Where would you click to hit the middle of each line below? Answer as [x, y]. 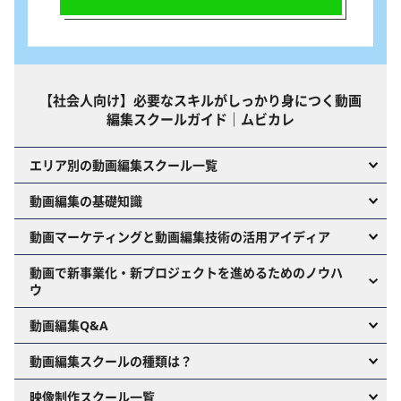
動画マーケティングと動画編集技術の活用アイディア [179, 236]
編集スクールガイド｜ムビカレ [200, 119]
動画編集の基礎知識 [85, 200]
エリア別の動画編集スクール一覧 [123, 165]
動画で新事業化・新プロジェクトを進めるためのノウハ [186, 272]
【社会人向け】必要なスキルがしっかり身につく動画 [200, 100]
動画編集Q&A [68, 325]
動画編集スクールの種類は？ [111, 361]
